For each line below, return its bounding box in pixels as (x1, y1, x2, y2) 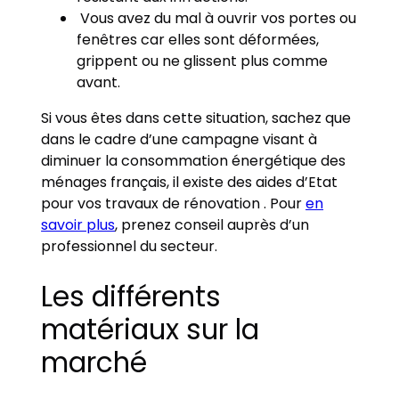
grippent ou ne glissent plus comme (77, 50, 329, 71)
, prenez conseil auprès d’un (115, 214, 310, 235)
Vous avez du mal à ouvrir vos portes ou (77, 7, 357, 28)
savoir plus (41, 214, 116, 235)
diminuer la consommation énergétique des (41, 150, 346, 171)
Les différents (41, 276, 222, 316)
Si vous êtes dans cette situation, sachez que (41, 107, 352, 128)
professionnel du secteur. (41, 235, 222, 256)
